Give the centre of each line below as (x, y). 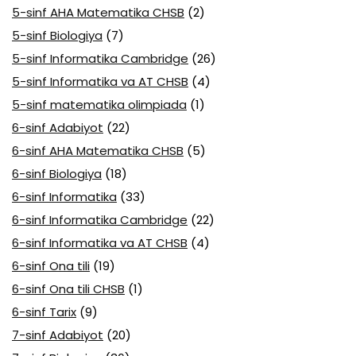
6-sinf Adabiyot (58, 128)
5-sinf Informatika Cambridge (100, 58)
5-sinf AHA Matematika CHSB (98, 12)
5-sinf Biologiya (57, 35)
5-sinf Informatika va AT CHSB (100, 81)
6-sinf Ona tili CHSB (68, 289)
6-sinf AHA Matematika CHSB (98, 151)
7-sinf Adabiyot (58, 335)
